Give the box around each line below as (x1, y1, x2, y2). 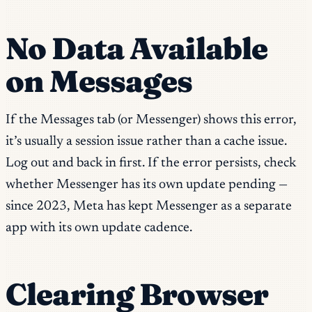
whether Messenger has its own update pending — (6, 178, 288, 192)
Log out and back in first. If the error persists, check (6, 157, 296, 171)
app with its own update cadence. (6, 221, 192, 235)
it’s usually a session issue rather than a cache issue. (6, 135, 287, 149)
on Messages (6, 62, 193, 100)
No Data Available (6, 29, 268, 67)
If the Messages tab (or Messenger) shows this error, (6, 114, 297, 127)
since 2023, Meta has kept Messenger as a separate (6, 200, 292, 214)
